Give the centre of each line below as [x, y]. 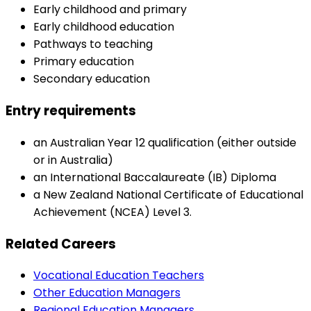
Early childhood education [104, 27]
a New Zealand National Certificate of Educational [168, 194]
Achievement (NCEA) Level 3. [112, 212]
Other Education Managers [107, 293]
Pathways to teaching [93, 44]
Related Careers [61, 244]
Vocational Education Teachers [119, 276]
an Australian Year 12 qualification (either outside [165, 142]
